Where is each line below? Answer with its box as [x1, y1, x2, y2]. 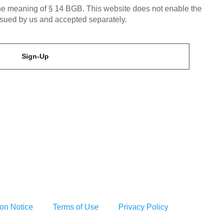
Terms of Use [53, 203, 99, 212]
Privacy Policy [118, 203, 168, 212]
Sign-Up [21, 52, 49, 61]
